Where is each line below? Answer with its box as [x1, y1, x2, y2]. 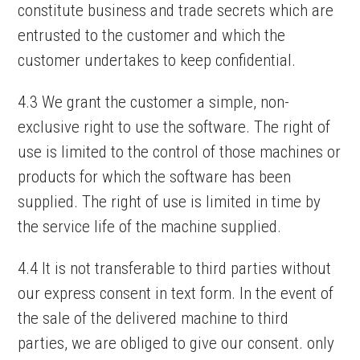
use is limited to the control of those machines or [18, 142, 342, 162]
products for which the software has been [18, 167, 292, 186]
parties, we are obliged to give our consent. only [18, 333, 335, 353]
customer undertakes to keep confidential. [18, 51, 297, 70]
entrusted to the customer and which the [18, 26, 286, 45]
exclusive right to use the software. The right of [18, 117, 331, 137]
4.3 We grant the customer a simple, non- [18, 92, 290, 112]
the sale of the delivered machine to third [18, 309, 289, 328]
